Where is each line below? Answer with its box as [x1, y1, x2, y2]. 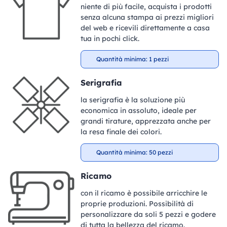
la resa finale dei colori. [80, 127, 162, 136]
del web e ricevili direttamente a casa [80, 23, 210, 32]
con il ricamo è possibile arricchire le [80, 188, 207, 198]
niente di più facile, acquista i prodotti [80, 2, 212, 11]
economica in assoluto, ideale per [80, 105, 197, 115]
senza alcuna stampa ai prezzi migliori [80, 12, 214, 22]
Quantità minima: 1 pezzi [96, 55, 169, 63]
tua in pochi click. [80, 33, 139, 43]
